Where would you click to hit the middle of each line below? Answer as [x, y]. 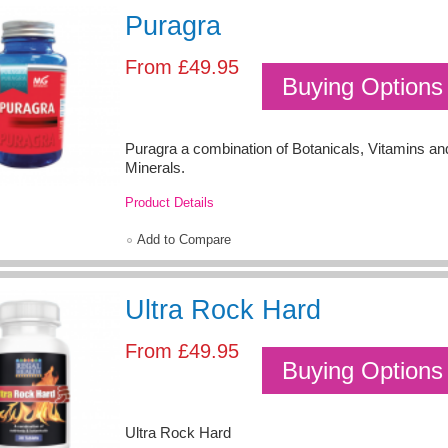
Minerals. [155, 167]
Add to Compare [184, 239]
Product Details [169, 202]
